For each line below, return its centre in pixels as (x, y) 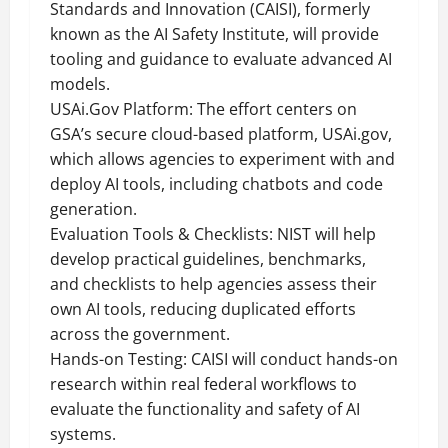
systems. (83, 434)
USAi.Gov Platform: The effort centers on (203, 109)
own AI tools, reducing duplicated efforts (203, 309)
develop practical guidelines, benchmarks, (208, 259)
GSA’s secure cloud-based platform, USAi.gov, (221, 134)
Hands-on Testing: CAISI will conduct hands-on (224, 359)
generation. (93, 209)
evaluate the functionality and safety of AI (205, 409)
